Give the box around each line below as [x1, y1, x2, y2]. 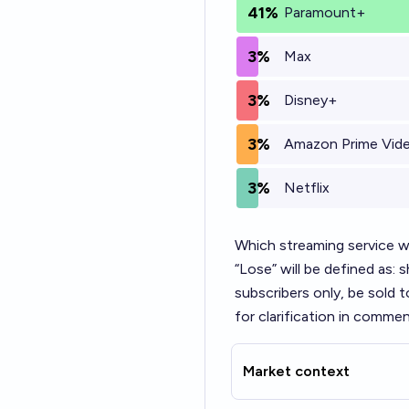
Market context [243, 362, 350, 380]
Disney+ [284, 91, 337, 109]
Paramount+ [284, 4, 365, 21]
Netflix [284, 179, 330, 196]
